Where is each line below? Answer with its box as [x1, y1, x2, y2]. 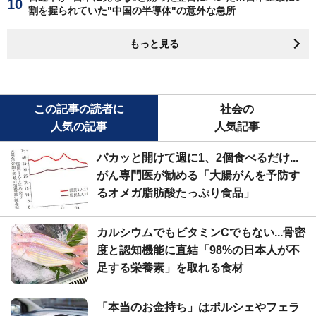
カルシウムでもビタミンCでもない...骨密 [97, 226, 305, 238]
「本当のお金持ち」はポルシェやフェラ [97, 300, 300, 313]
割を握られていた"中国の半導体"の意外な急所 [28, 4, 236, 16]
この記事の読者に [34, 102, 124, 115]
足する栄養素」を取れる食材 [97, 261, 243, 274]
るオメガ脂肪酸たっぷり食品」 [97, 186, 255, 199]
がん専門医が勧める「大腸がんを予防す [97, 169, 300, 181]
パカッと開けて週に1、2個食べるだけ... [97, 151, 298, 164]
